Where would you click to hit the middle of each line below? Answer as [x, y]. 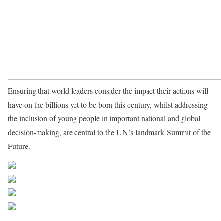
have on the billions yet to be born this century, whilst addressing [108, 104]
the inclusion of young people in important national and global [104, 118]
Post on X [53, 181]
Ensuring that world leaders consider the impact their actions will [108, 91]
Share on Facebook [74, 167]
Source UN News [60, 146]
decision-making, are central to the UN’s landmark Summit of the [109, 132]
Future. [20, 146]
